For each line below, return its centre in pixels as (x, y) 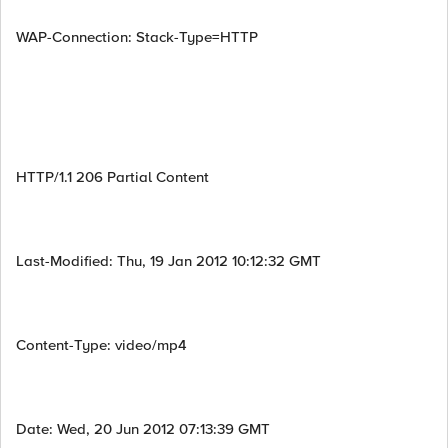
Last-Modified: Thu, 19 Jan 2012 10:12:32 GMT (168, 261)
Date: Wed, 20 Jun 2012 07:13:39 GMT (143, 429)
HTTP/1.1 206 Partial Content (112, 177)
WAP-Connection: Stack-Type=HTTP (137, 37)
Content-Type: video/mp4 (101, 345)
